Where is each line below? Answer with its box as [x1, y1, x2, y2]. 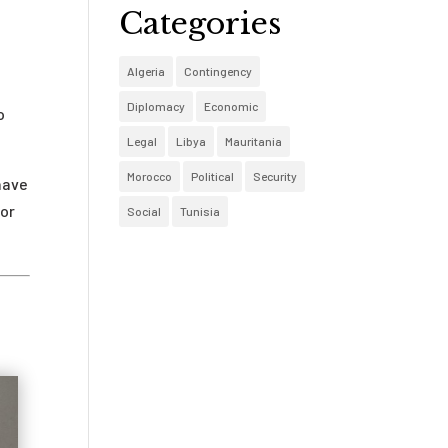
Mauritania [225, 134, 283, 148]
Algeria [127, 64, 166, 78]
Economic [204, 99, 259, 113]
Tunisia [180, 204, 221, 218]
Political [191, 169, 235, 183]
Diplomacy [127, 99, 186, 113]
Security [253, 169, 298, 183]
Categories [119, 5, 282, 42]
